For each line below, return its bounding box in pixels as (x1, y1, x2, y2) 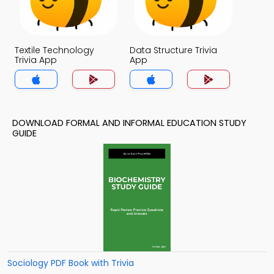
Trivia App (15, 54, 57, 66)
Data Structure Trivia (130, 44, 217, 56)
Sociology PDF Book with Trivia (7, 257, 134, 269)
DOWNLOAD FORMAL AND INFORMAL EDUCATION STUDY (12, 117, 246, 129)
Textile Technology (15, 44, 94, 56)
